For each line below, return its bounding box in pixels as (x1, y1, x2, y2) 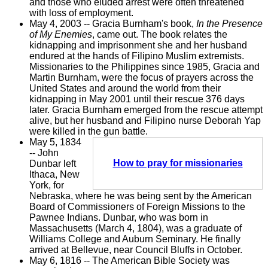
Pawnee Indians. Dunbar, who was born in (29, 212, 208, 223)
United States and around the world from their (29, 83, 221, 93)
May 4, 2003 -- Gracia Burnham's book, (29, 18, 196, 29)
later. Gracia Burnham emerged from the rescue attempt (29, 104, 263, 115)
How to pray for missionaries (112, 157, 243, 168)
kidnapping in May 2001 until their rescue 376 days (29, 93, 245, 104)
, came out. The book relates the (92, 29, 227, 39)
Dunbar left (29, 158, 76, 169)
